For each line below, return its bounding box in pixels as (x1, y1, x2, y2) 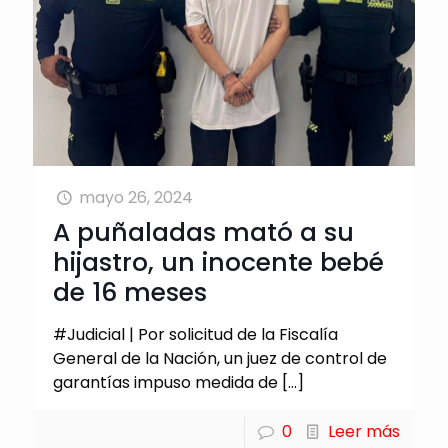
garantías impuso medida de (53, 370, 278, 394)
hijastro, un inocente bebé (53, 244, 384, 280)
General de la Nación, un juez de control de (53, 346, 387, 370)
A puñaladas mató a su (53, 214, 354, 250)
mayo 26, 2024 (79, 185, 194, 209)
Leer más (328, 419, 400, 443)
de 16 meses (53, 274, 207, 310)
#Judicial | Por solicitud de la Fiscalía (53, 322, 338, 346)
